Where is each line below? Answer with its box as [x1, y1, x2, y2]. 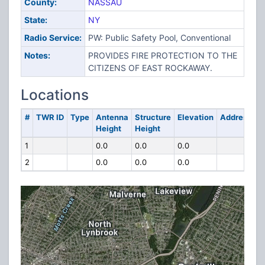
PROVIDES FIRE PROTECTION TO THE [88, 50, 237, 60]
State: [24, 15, 47, 25]
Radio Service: [24, 33, 82, 43]
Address [219, 112, 251, 122]
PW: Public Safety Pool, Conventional [88, 33, 231, 43]
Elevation [177, 112, 214, 122]
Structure [134, 112, 171, 122]
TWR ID [35, 112, 64, 122]
